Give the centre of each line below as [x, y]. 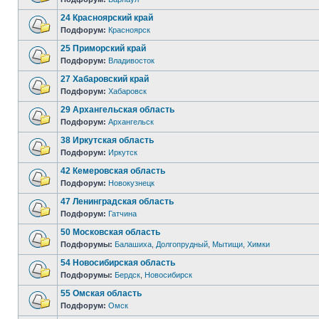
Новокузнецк [131, 183]
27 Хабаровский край [105, 79]
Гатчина [122, 214]
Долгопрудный [182, 244]
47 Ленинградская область [117, 202]
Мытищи [228, 244]
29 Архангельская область [117, 110]
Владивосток [131, 61]
